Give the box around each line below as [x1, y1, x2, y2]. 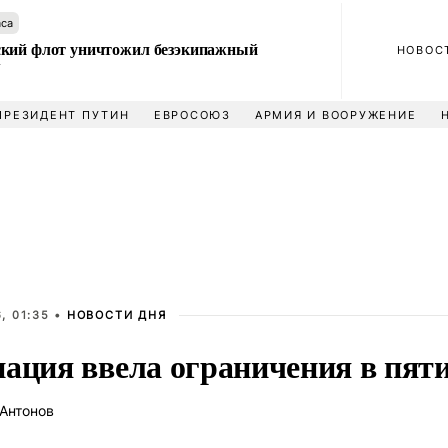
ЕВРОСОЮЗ [153, 108, 231, 122]
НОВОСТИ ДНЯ [66, 308, 167, 322]
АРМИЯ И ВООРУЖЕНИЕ [254, 108, 417, 122]
